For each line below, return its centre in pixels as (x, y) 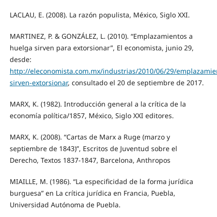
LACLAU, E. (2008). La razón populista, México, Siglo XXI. (100, 15)
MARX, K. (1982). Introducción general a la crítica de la (98, 104)
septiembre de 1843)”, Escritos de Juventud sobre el (93, 148)
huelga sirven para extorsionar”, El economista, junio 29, (101, 47)
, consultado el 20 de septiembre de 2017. (136, 82)
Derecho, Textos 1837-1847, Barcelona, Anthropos (90, 160)
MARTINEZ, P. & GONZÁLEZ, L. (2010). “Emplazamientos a (101, 36)
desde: (20, 59)
